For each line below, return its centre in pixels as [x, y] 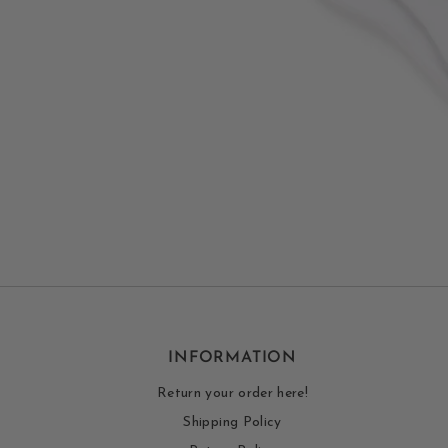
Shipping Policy [232, 422]
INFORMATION [232, 357]
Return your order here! [233, 393]
